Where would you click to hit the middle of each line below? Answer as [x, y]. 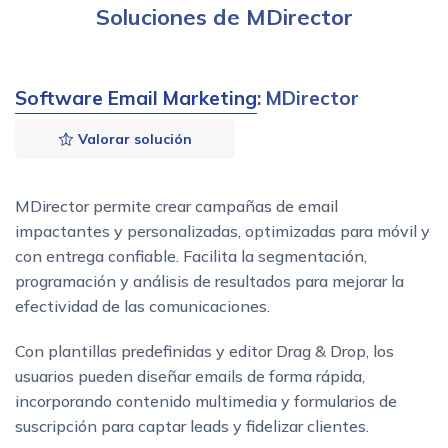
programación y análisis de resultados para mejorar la [209, 280]
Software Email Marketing [136, 97]
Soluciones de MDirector [224, 16]
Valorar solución [132, 138]
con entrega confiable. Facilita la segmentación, [191, 255]
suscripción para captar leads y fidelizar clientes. [192, 425]
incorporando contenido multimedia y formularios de [206, 400]
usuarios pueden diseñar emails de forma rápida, [190, 375]
